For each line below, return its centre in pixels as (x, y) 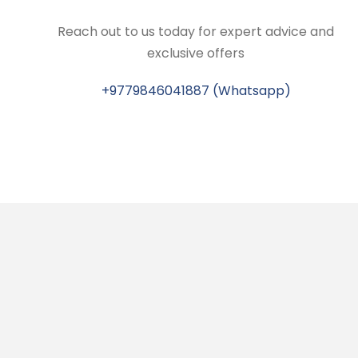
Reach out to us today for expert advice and (196, 32)
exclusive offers (196, 53)
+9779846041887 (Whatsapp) (196, 91)
